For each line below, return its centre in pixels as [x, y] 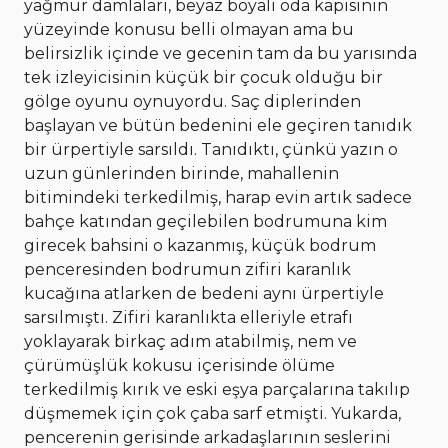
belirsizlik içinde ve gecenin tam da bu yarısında [220, 54]
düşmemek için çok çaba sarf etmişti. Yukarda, [212, 414]
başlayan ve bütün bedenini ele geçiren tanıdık [218, 126]
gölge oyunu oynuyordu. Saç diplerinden [192, 102]
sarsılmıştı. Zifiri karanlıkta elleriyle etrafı [188, 318]
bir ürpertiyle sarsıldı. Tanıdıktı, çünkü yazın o [211, 150]
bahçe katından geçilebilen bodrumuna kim [205, 222]
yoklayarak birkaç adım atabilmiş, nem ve [190, 342]
